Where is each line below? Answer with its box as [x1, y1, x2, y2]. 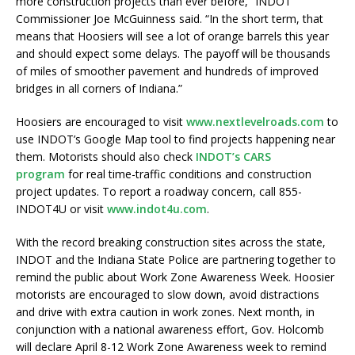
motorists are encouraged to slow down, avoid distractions [16, 287, 319, 303]
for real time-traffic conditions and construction [65, 166, 311, 182]
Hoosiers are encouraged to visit [16, 114, 186, 130]
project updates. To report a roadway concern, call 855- [16, 184, 302, 200]
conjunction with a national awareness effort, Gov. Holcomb [16, 322, 324, 338]
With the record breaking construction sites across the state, [16, 235, 326, 250]
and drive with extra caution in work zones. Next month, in [16, 304, 315, 320]
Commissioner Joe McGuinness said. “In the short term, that [16, 11, 323, 27]
